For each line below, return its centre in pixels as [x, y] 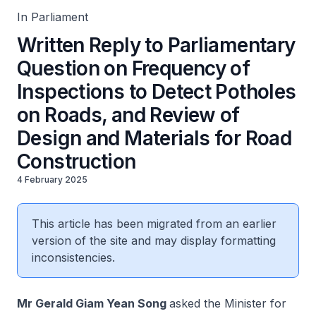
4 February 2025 [52, 180]
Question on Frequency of [134, 68]
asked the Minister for [228, 303]
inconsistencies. [73, 257]
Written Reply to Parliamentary [156, 45]
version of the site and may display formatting [154, 241]
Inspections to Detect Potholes [157, 92]
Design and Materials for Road [154, 138]
